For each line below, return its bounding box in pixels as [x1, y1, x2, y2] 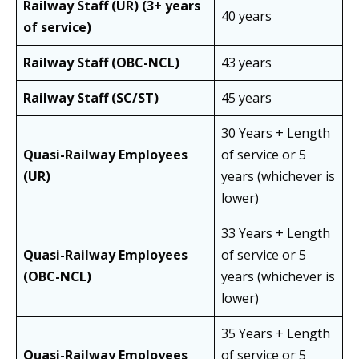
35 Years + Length [221, 325, 330, 343]
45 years [221, 89, 272, 107]
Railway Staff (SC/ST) [23, 89, 159, 107]
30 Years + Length [221, 124, 330, 143]
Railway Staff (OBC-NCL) [23, 54, 179, 72]
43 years [221, 54, 272, 72]
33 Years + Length [221, 224, 330, 243]
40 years [221, 7, 272, 26]
